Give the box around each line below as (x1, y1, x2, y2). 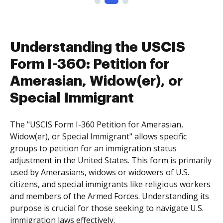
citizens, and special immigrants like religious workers (10, 179, 211, 190)
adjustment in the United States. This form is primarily (10, 155, 212, 166)
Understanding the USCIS (10, 40, 185, 54)
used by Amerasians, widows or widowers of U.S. (10, 167, 189, 178)
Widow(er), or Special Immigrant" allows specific (10, 131, 187, 142)
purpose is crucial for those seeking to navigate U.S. (10, 203, 204, 214)
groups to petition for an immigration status (10, 143, 177, 154)
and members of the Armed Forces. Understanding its (10, 191, 209, 202)
